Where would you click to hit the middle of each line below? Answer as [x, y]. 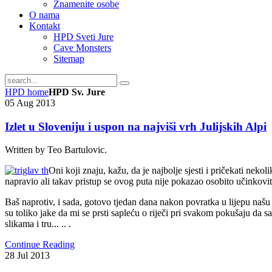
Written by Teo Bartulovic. [56, 150]
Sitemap [69, 59]
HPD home [27, 92]
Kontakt [45, 26]
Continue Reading [40, 245]
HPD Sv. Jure [77, 92]
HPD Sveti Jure [83, 37]
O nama [44, 15]
